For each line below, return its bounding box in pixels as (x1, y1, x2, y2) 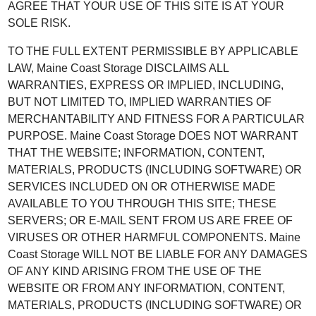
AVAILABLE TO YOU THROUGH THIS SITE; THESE (8, 197, 277, 209)
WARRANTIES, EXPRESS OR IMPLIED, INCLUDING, (8, 79, 284, 91)
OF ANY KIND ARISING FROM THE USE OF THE (8, 265, 262, 277)
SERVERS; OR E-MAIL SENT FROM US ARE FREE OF (8, 214, 293, 226)
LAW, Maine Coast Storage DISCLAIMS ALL (8, 62, 229, 74)
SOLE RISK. (8, 17, 71, 29)
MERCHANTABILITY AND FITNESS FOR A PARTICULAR (8, 113, 305, 125)
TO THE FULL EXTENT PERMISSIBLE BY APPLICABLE (8, 45, 299, 57)
